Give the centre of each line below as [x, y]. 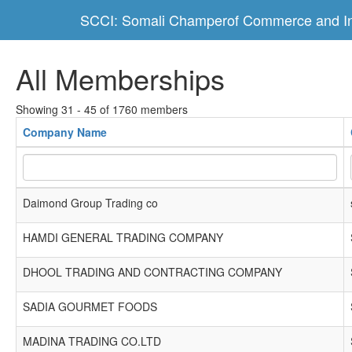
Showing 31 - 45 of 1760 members [102, 109]
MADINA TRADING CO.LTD [92, 341]
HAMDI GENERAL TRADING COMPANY [123, 237]
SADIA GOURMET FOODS [90, 306]
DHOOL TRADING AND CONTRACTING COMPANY [152, 272]
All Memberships [120, 78]
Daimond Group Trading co [90, 203]
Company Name [65, 132]
